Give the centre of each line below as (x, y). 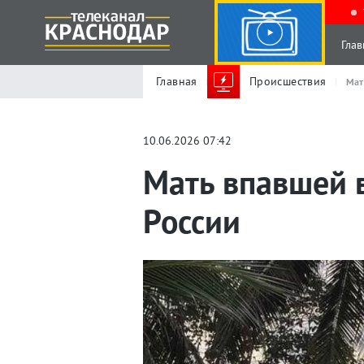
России (192, 221)
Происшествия (288, 81)
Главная (177, 81)
